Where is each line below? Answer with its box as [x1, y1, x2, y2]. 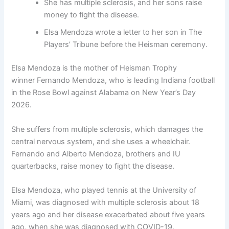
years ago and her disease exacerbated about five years [11, 210, 205, 219]
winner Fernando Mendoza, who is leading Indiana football [11, 76, 215, 85]
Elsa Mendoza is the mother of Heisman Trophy [11, 63, 177, 73]
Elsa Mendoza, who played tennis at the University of [11, 185, 197, 195]
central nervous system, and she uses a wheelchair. [11, 136, 191, 146]
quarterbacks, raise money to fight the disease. [11, 161, 175, 171]
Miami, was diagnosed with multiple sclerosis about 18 [11, 197, 200, 207]
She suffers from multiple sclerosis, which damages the [11, 124, 203, 134]
